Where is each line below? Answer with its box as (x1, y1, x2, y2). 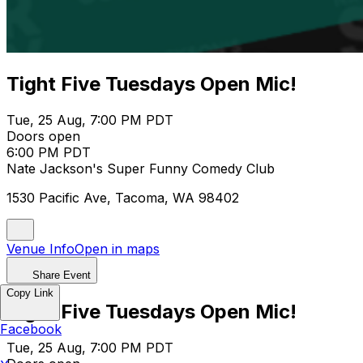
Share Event (32, 268, 91, 281)
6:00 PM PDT (6, 143, 91, 160)
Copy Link (6, 287, 53, 299)
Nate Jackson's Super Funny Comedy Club (6, 160, 275, 177)
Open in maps (75, 240, 160, 257)
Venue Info (6, 240, 75, 257)
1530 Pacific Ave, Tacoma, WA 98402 (6, 189, 239, 206)
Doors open (6, 127, 80, 144)
